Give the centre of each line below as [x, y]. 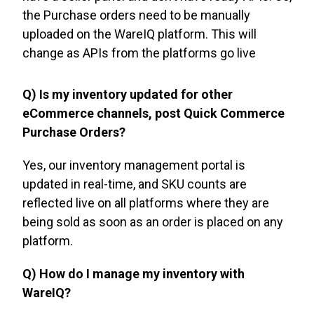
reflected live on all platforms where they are [146, 203]
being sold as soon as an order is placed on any [153, 222]
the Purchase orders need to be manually [136, 15]
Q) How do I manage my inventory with [134, 274]
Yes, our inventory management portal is [134, 165]
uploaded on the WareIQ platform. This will [139, 34]
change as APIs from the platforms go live [139, 53]
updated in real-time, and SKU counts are [135, 184]
